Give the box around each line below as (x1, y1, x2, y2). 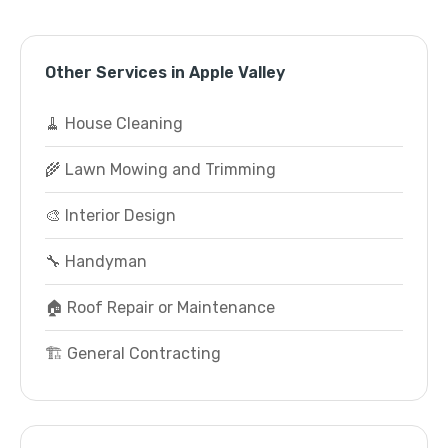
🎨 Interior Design (45, 206, 176, 225)
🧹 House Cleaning (45, 114, 183, 133)
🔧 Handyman (45, 252, 147, 271)
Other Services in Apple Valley (45, 63, 285, 82)
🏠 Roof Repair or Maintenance (45, 298, 275, 317)
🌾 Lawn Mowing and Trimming (45, 160, 276, 179)
